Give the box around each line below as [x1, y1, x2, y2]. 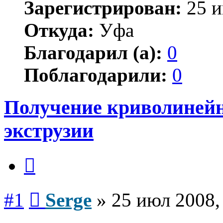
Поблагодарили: [24, 64, 167, 86]
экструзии [4, 119, 94, 142]
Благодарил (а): [24, 41, 162, 63]
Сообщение [40, 185, 79, 194]
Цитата [35, 151, 59, 160]
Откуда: [24, 19, 94, 41]
